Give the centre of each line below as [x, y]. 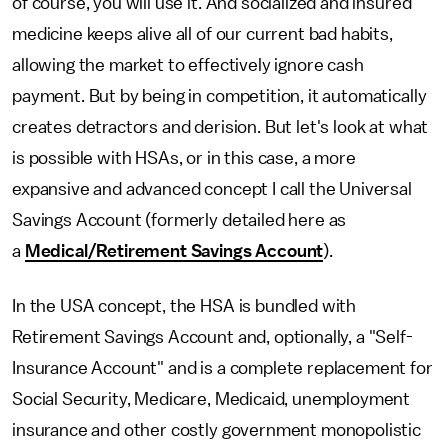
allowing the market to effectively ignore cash [188, 65]
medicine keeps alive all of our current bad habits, [202, 34]
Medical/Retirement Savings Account [174, 251]
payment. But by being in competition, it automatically [219, 96]
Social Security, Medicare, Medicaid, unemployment [211, 399]
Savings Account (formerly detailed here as [179, 220]
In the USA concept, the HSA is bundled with [184, 306]
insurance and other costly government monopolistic [216, 430]
